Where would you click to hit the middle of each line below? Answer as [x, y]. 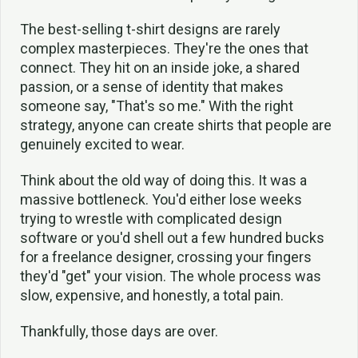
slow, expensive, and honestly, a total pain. [152, 296]
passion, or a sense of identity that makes [152, 87]
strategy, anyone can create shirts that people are [176, 125]
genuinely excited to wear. [102, 145]
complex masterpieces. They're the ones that [164, 49]
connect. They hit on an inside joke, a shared [160, 68]
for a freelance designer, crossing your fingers [166, 257]
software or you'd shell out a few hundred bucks [172, 238]
